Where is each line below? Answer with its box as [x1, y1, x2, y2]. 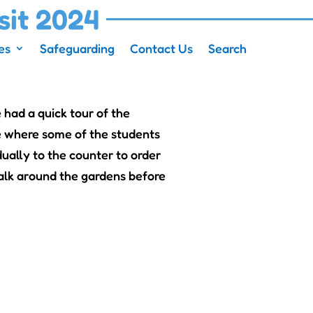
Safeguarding [39, 41, 115, 56]
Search [208, 41, 247, 56]
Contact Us [129, 41, 193, 56]
